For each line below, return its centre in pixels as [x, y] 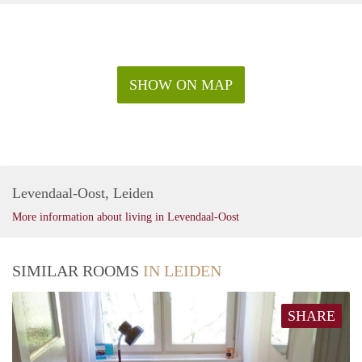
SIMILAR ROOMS [78, 271]
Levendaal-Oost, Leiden [83, 194]
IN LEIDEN [182, 271]
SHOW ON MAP [181, 85]
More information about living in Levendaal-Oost [126, 217]
